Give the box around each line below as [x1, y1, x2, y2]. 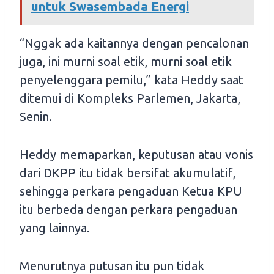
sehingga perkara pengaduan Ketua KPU [20, 184, 242, 199]
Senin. [20, 109, 52, 124]
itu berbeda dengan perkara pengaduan [20, 202, 237, 217]
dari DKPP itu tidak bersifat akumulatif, [20, 166, 235, 180]
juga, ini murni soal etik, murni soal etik [20, 54, 232, 69]
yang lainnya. [20, 221, 90, 235]
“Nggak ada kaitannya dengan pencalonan [20, 36, 249, 51]
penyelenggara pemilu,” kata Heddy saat [20, 73, 243, 87]
